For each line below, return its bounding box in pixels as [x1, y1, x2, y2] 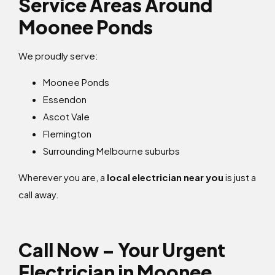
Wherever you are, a [18, 171, 107, 184]
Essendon [43, 93, 87, 106]
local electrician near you [107, 171, 223, 184]
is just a [223, 171, 256, 184]
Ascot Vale [43, 110, 90, 123]
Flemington [43, 128, 91, 140]
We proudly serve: [18, 50, 98, 62]
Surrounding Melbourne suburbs [43, 145, 180, 157]
